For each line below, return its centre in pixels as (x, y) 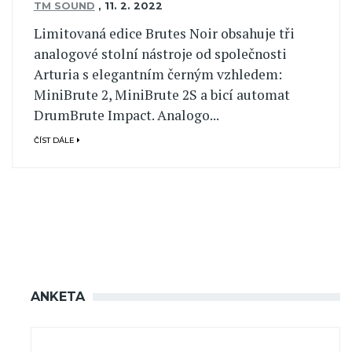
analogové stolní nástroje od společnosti (160, 53)
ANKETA (58, 296)
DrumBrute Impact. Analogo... (126, 115)
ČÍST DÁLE (55, 140)
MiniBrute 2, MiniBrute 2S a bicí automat (161, 94)
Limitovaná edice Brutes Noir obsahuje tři (164, 33)
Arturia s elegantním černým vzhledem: (158, 74)
